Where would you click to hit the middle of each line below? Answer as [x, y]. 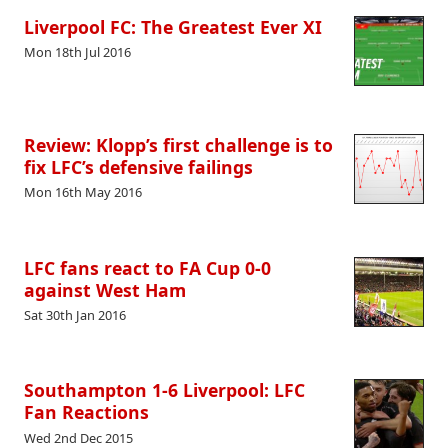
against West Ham [105, 289]
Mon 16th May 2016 [83, 192]
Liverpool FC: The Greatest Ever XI [173, 27]
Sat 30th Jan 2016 [75, 314]
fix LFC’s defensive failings [138, 167]
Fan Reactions [86, 412]
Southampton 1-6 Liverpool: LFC [164, 390]
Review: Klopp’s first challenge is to [178, 145]
